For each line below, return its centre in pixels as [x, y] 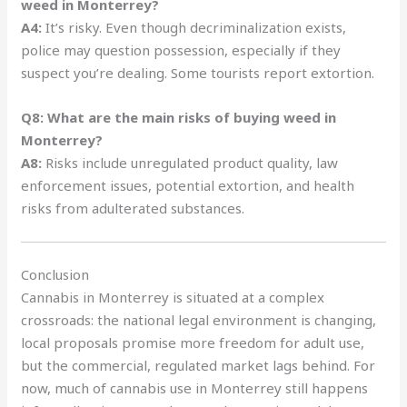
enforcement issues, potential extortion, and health [188, 185]
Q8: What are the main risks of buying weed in [179, 117]
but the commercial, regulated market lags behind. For [199, 365]
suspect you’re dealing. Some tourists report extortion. [198, 73]
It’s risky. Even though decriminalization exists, [194, 27]
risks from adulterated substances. [133, 208]
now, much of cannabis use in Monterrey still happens [195, 387]
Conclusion [55, 274]
